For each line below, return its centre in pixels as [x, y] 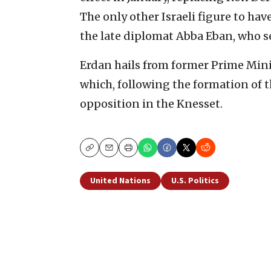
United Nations [120, 181]
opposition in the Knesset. [151, 103]
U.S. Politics [195, 181]
